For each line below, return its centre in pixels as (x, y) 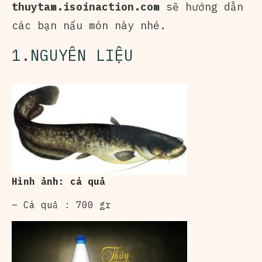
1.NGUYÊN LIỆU (73, 55)
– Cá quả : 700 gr (61, 204)
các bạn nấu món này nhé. (89, 25)
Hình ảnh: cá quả (58, 181)
